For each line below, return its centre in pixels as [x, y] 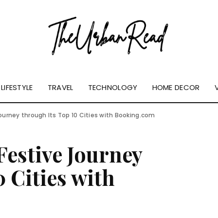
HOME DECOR [176, 88]
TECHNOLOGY [113, 88]
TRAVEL [60, 88]
